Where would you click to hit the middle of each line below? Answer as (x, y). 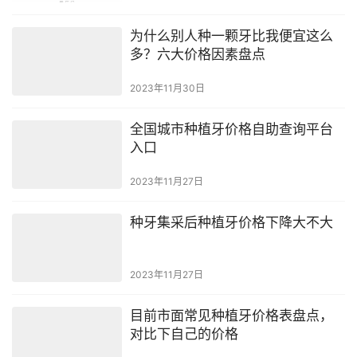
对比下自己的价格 (184, 334)
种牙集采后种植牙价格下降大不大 (231, 223)
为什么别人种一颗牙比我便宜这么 (231, 35)
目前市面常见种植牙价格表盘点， (231, 316)
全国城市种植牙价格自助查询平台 (231, 129)
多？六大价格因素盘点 (197, 54)
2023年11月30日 (167, 88)
